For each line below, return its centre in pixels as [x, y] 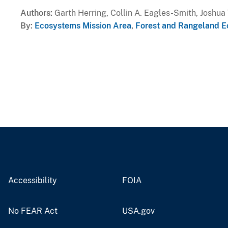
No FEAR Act [33, 211]
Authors [35, 13]
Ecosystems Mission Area [83, 25]
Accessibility [33, 180]
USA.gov [138, 211]
